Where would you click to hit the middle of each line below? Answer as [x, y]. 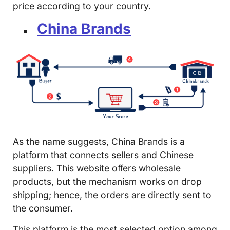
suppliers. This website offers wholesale [97, 168]
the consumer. [43, 208]
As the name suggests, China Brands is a [99, 142]
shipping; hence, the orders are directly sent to [112, 195]
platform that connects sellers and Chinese [103, 155]
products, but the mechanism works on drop [107, 182]
